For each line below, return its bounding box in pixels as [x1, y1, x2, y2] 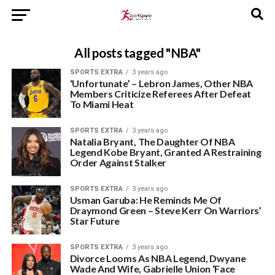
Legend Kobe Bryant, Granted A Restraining [69, 146, 261, 158]
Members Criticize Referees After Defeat [69, 88, 252, 99]
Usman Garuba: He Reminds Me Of [69, 194, 222, 206]
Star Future [69, 215, 120, 227]
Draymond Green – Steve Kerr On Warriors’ [69, 204, 261, 216]
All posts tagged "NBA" [74, 45, 201, 60]
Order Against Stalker [69, 157, 166, 168]
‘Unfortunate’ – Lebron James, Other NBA [69, 77, 254, 89]
